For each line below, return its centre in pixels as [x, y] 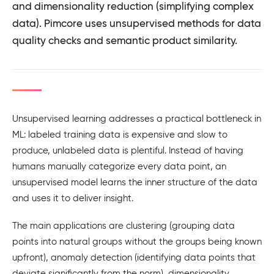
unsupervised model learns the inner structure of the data [135, 182]
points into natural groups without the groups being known [137, 241]
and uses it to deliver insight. [73, 198]
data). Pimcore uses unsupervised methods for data [137, 24]
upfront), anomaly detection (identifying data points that [134, 257]
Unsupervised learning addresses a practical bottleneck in [137, 119]
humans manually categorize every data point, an [119, 166]
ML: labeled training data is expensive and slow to [120, 135]
